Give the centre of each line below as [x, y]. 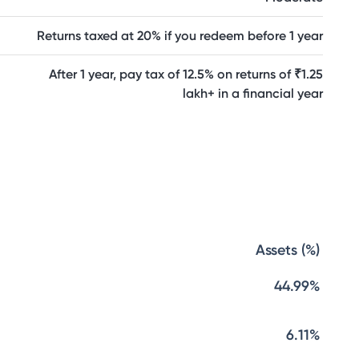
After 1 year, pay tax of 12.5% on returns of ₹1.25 [186, 74]
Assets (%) [288, 250]
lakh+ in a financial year [253, 93]
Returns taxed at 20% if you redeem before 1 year [180, 36]
